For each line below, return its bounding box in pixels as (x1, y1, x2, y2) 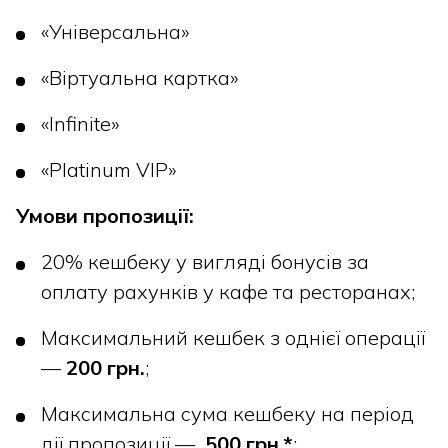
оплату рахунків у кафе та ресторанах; (41, 279, 415, 304)
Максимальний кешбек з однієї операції (41, 325, 425, 350)
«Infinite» (41, 111, 119, 136)
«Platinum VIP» (41, 157, 176, 182)
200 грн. (66, 355, 145, 380)
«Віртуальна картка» (41, 65, 238, 90)
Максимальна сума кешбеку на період (41, 401, 414, 426)
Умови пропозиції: (16, 203, 194, 228)
